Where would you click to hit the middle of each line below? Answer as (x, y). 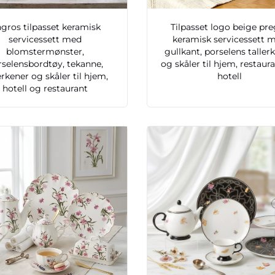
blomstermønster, (45, 52)
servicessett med (45, 40)
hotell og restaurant (45, 89)
